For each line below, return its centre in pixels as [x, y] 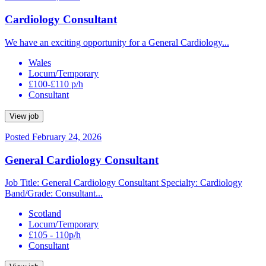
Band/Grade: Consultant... [54, 194]
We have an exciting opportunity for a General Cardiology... [117, 42]
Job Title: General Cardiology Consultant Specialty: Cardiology [123, 183]
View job [24, 116]
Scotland [45, 214]
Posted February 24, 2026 [53, 137]
